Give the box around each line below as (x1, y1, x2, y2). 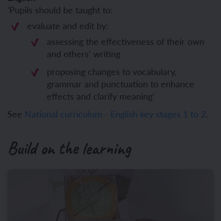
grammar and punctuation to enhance (47, 77, 194, 90)
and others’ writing (47, 47, 120, 60)
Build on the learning (7, 137, 131, 159)
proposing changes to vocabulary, (47, 65, 177, 77)
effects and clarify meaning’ (47, 89, 154, 102)
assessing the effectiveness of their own (47, 35, 204, 47)
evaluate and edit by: (27, 19, 109, 32)
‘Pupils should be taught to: (7, 3, 113, 16)
